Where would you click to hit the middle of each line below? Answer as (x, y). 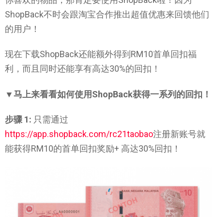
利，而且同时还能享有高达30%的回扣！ (83, 69)
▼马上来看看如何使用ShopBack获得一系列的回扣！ (108, 94)
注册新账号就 (179, 134)
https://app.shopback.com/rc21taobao (79, 134)
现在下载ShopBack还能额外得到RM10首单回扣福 (101, 54)
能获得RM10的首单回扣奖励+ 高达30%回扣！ (93, 149)
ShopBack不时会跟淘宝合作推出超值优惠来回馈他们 (107, 14)
